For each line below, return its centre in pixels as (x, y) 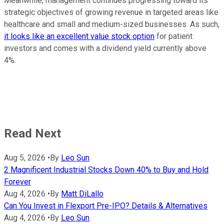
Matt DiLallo (82, 194)
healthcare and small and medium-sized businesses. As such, (112, 24)
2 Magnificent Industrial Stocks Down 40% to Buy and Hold (106, 170)
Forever (17, 182)
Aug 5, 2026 (25, 158)
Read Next (32, 133)
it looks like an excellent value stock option (79, 36)
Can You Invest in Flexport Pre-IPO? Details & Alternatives (106, 206)
